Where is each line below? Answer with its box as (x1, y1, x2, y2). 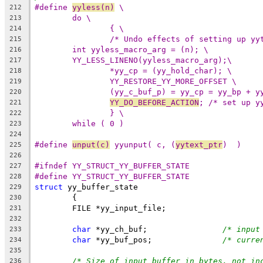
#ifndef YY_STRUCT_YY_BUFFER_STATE (35, 161, 190, 170)
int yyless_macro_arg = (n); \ (72, 45, 208, 54)
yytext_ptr (176, 140, 222, 149)
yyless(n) (72, 2, 114, 12)
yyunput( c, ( (110, 140, 176, 149)
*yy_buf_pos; (152, 235, 222, 244)
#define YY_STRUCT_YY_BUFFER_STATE (35, 171, 190, 181)
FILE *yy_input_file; (72, 203, 166, 213)
